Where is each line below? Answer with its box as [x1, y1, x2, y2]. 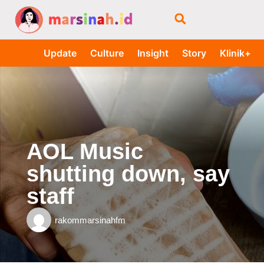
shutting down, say [26, 161, 230, 187]
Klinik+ [220, 47, 251, 59]
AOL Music [26, 139, 143, 164]
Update [44, 47, 77, 59]
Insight [137, 47, 169, 59]
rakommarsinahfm [54, 214, 126, 225]
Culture [90, 47, 124, 59]
